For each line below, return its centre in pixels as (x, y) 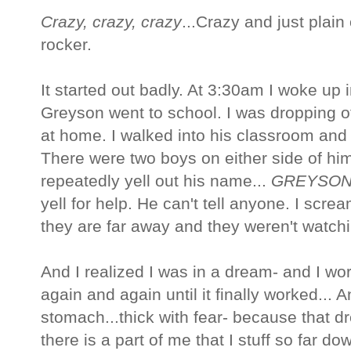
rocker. (66, 45)
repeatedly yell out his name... (156, 181)
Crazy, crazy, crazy (111, 22)
